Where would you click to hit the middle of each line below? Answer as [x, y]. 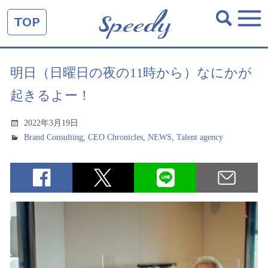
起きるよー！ [51, 95]
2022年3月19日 [51, 123]
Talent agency [200, 137]
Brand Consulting [54, 137]
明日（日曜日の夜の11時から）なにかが [131, 73]
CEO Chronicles [116, 137]
